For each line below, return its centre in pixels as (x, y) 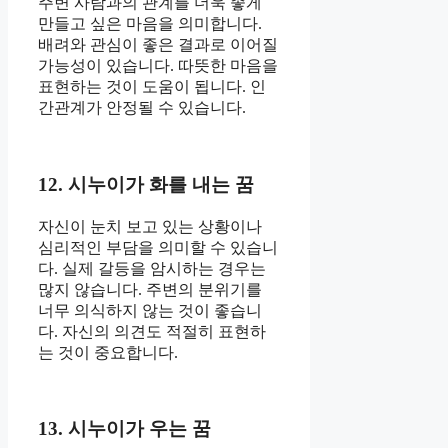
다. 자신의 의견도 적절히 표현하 (152, 331)
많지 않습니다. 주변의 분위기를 (150, 289)
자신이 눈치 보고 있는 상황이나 (150, 226)
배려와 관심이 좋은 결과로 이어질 (158, 45)
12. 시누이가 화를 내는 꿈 (146, 184)
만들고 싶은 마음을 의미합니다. (150, 24)
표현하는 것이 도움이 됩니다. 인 (152, 87)
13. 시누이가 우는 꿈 (124, 429)
